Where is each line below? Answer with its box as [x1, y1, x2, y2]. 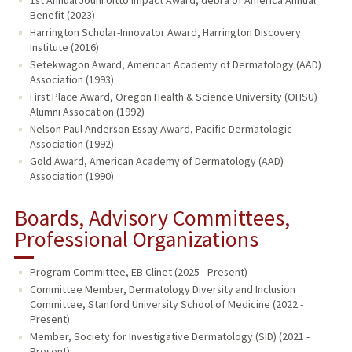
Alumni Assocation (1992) [29, 104, 145, 119]
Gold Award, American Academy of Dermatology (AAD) [29, 153, 284, 168]
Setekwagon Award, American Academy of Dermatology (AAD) [29, 57, 321, 71]
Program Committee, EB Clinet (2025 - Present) [29, 265, 247, 280]
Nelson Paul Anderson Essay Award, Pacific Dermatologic [29, 121, 292, 136]
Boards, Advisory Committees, [13, 203, 290, 232]
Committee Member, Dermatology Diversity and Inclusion [29, 282, 295, 297]
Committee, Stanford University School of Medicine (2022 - [29, 297, 303, 312]
